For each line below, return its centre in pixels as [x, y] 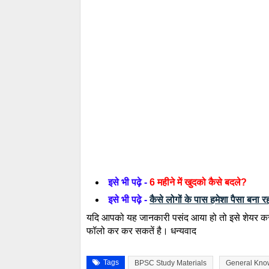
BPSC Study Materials [171, 263]
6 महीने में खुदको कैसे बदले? [199, 182]
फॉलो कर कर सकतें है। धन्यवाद [141, 231]
